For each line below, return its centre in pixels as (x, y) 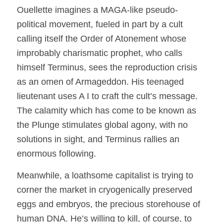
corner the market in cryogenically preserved (104, 190)
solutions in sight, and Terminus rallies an (98, 139)
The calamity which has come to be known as (106, 111)
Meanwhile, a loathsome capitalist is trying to (105, 176)
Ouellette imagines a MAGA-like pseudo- (97, 10)
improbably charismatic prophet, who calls (99, 53)
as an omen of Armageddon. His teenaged (100, 82)
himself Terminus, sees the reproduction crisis (107, 68)
